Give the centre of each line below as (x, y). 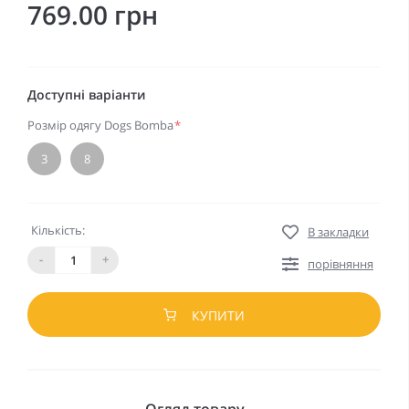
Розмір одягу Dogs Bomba (100, 125)
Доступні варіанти (86, 94)
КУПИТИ (218, 315)
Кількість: (58, 230)
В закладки (338, 231)
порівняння (341, 263)
